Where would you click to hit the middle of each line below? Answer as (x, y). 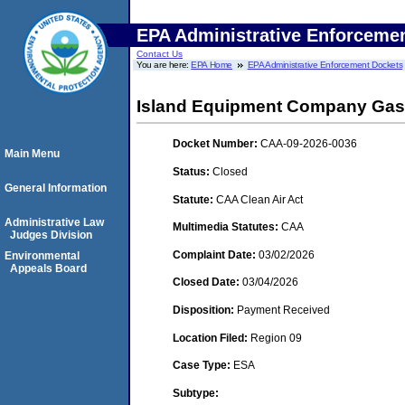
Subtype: (196, 393)
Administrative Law (54, 222)
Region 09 (276, 338)
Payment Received (283, 310)
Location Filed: (212, 338)
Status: (193, 171)
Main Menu (32, 154)
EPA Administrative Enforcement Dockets (325, 65)
